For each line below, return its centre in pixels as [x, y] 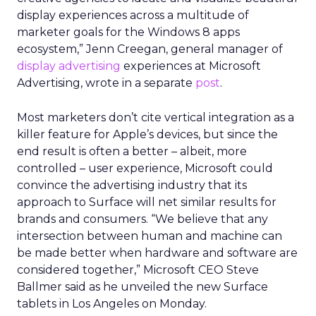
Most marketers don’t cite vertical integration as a [156, 117]
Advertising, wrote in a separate [106, 83]
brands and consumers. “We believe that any [142, 219]
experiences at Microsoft [191, 66]
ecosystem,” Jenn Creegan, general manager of [150, 49]
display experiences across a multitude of [133, 15]
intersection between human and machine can [150, 236]
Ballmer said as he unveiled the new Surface [142, 287]
